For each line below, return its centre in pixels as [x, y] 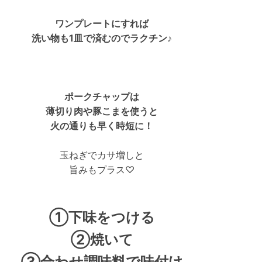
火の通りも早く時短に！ [102, 125]
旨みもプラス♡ [102, 169]
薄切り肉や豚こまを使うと [102, 111]
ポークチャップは [102, 96]
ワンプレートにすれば [102, 23]
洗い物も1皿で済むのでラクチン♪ [102, 38]
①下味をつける [102, 217]
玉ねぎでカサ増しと [102, 155]
